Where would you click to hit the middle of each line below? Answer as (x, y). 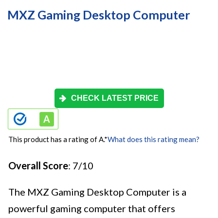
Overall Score (38, 166)
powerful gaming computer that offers (92, 209)
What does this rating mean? (154, 139)
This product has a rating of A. (56, 139)
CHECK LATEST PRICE (115, 98)
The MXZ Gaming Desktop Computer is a (97, 192)
